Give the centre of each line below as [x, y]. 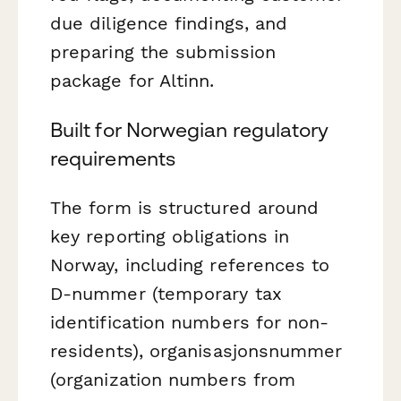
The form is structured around [185, 207]
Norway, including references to [190, 264]
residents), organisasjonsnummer [196, 350]
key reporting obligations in [170, 236]
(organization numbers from [173, 379]
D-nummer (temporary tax [166, 293]
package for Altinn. [132, 80]
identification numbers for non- [190, 322]
